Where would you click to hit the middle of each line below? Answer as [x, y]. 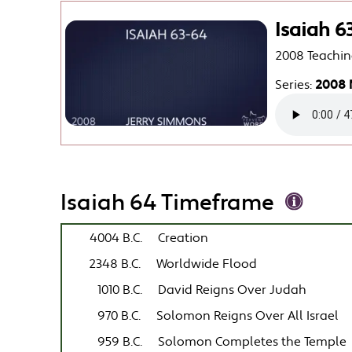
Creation [183, 238]
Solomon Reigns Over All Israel [248, 316]
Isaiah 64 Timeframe [168, 203]
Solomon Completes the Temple [253, 342]
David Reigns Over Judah [233, 290]
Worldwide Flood [207, 264]
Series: [295, 86]
